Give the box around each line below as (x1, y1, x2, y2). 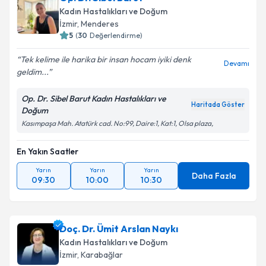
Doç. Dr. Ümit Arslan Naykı (59, 223, 178, 235)
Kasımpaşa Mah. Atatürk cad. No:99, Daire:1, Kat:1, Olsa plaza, (21, 119, 213, 128)
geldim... (17, 66, 48, 77)
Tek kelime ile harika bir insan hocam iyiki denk (20, 54, 191, 65)
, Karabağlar (77, 249, 123, 260)
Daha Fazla (191, 170, 236, 181)
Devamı (224, 59, 249, 68)
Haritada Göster (191, 100, 245, 109)
